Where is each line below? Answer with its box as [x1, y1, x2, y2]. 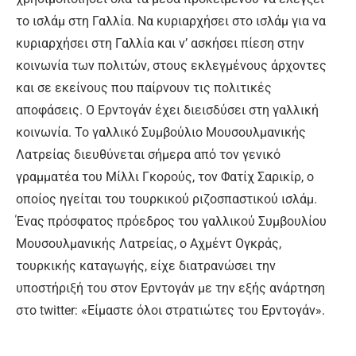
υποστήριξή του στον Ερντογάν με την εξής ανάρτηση [16, 280, 325, 296]
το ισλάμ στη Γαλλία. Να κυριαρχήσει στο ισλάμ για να [16, 13, 326, 29]
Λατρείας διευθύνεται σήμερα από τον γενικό [16, 146, 281, 162]
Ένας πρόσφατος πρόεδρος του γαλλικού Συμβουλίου [16, 213, 327, 229]
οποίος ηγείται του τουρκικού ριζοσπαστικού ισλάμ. [16, 191, 317, 207]
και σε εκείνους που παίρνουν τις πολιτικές [16, 79, 272, 95]
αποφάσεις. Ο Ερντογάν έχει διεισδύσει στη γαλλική [16, 102, 319, 118]
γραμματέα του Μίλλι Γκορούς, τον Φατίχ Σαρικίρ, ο [16, 168, 314, 184]
